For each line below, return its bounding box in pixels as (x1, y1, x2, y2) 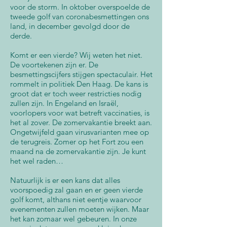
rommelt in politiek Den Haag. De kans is (10, 79, 148, 89)
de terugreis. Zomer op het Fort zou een (10, 137, 143, 146)
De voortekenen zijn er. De (10, 60, 98, 69)
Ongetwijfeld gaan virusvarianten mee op (10, 127, 149, 137)
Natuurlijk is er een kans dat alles (10, 175, 120, 185)
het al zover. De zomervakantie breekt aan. (10, 118, 152, 127)
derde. (10, 31, 32, 41)
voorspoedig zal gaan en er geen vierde (10, 185, 143, 195)
